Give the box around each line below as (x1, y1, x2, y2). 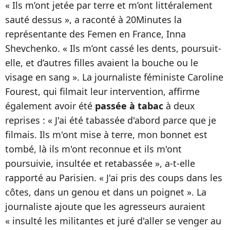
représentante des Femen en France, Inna (5, 28, 186, 40)
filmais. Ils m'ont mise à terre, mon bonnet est (5, 128, 207, 141)
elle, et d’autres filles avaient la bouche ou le (5, 56, 198, 69)
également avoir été (5, 100, 95, 112)
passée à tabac (95, 100, 163, 112)
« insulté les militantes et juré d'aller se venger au (5, 215, 221, 227)
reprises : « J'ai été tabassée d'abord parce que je (5, 114, 216, 126)
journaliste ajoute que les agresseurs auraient (5, 200, 205, 213)
